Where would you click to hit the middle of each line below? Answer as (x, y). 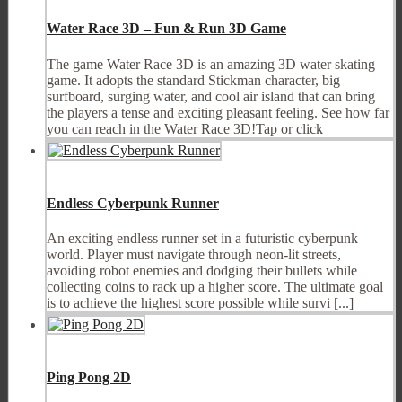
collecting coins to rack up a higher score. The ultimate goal (215, 287)
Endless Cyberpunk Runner (133, 203)
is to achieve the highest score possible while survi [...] (200, 303)
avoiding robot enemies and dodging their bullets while (202, 271)
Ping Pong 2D (89, 378)
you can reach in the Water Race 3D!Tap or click (185, 128)
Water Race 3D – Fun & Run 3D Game (166, 29)
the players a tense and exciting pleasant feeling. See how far (218, 112)
